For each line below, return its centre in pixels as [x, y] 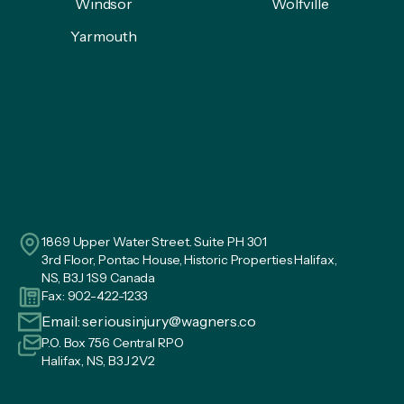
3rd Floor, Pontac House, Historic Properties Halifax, [191, 259]
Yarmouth [104, 36]
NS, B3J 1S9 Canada [99, 277]
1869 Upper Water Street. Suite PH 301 [155, 241]
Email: [62, 321]
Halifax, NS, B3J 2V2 [98, 360]
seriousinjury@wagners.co [169, 321]
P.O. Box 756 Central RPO [113, 342]
